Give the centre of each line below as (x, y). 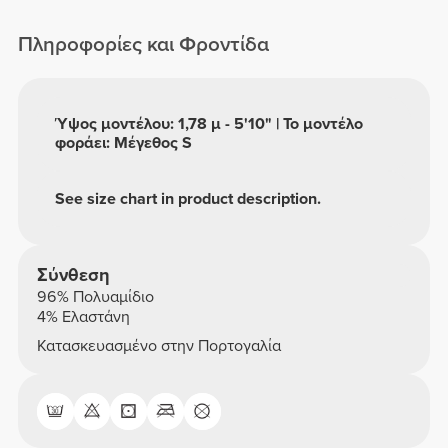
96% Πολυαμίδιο (95, 296)
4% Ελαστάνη (83, 316)
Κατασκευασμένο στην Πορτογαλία (158, 346)
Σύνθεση (73, 274)
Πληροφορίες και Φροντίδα (144, 44)
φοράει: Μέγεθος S (124, 142)
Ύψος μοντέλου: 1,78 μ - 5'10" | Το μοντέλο (209, 123)
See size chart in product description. (188, 198)
